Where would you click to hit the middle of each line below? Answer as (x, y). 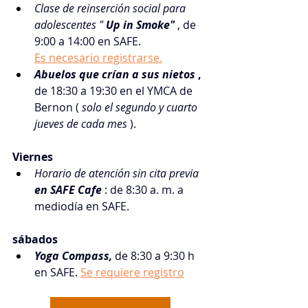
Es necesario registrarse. (98, 57)
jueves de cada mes (81, 123)
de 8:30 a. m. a (148, 189)
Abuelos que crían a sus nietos (115, 74)
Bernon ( (57, 107)
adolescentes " (69, 24)
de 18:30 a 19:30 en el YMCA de (115, 90)
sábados (35, 239)
